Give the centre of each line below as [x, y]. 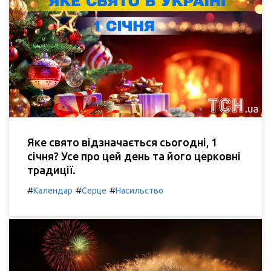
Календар [53, 190]
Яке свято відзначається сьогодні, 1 [122, 142]
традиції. [51, 170]
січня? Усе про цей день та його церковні [134, 156]
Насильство [139, 190]
